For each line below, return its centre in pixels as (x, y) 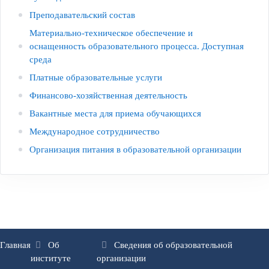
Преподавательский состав (82, 15)
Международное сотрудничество (95, 131)
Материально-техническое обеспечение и (111, 33)
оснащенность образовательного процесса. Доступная (137, 46)
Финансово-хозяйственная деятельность (108, 95)
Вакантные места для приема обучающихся (115, 113)
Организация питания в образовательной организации (135, 149)
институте (51, 258)
